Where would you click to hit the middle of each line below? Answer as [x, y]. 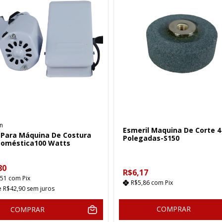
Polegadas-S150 [151, 138]
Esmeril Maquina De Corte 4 [172, 130]
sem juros [41, 188]
